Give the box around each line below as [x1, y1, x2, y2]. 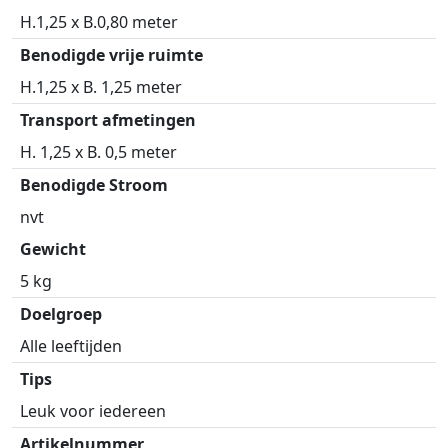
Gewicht [20, 238, 86, 261]
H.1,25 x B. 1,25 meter [20, 76, 182, 99]
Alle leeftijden [20, 335, 122, 358]
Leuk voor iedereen [20, 400, 166, 423]
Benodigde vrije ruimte [20, 44, 203, 67]
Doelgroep [20, 303, 102, 326]
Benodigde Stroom [20, 174, 168, 197]
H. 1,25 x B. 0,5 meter [20, 141, 177, 164]
